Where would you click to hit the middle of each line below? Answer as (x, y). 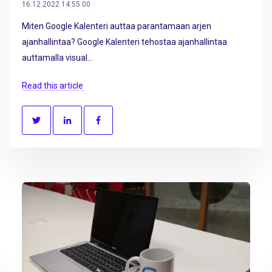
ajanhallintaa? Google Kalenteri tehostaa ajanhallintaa (124, 42)
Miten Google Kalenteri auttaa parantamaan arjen (117, 26)
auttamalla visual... (57, 58)
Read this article (53, 85)
